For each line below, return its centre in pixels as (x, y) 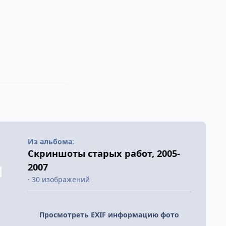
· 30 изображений (59, 179)
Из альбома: (51, 141)
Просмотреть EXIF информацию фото (109, 215)
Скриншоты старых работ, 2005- (104, 153)
